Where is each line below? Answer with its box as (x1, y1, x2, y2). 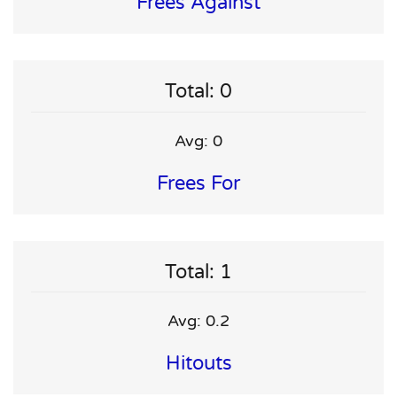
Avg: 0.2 (167, 311, 230, 331)
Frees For (157, 171, 240, 195)
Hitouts (165, 352, 232, 376)
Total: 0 (165, 80, 232, 104)
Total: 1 (165, 260, 232, 284)
